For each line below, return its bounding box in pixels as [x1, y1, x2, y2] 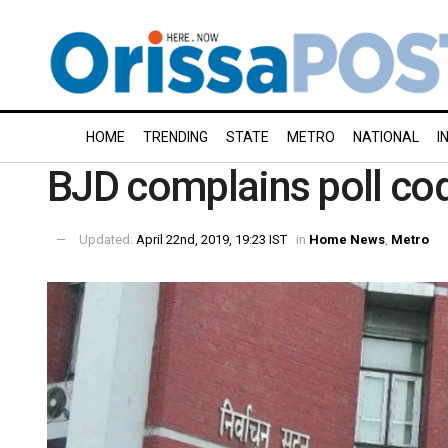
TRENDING [143, 129, 208, 145]
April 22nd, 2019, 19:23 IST [136, 231, 287, 247]
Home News [309, 231, 385, 247]
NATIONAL [353, 129, 419, 145]
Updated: [79, 231, 136, 247]
